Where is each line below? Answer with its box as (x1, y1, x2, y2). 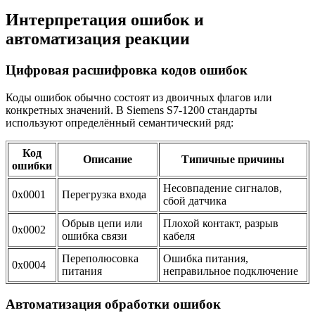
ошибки (12, 159, 52, 172)
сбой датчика (163, 194, 226, 207)
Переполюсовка (62, 252, 139, 264)
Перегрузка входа (62, 188, 146, 200)
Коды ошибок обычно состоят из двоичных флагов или (6, 91, 272, 103)
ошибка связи (62, 229, 127, 242)
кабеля (163, 229, 195, 242)
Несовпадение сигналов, (163, 181, 282, 194)
